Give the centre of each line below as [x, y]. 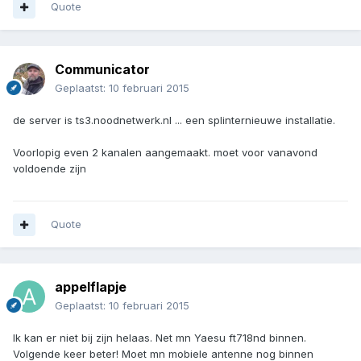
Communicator [102, 70]
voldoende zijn [50, 169]
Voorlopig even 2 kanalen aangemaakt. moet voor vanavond [165, 153]
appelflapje [91, 287]
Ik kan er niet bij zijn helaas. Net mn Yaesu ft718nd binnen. [160, 338]
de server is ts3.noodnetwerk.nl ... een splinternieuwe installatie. [174, 120]
